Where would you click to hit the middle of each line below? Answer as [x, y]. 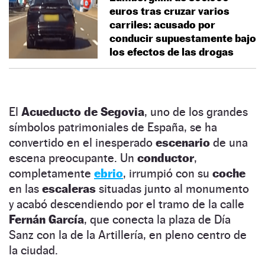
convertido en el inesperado [82, 142]
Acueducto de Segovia [83, 112]
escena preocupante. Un [73, 158]
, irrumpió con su [168, 173]
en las [25, 188]
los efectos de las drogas [172, 51]
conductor [166, 158]
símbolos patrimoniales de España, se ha [113, 127]
